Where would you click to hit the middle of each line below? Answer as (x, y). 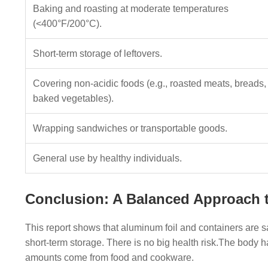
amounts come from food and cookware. (109, 258)
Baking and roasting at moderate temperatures (131, 9)
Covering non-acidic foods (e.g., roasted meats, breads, (150, 83)
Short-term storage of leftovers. (98, 54)
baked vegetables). (73, 98)
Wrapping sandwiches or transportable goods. (130, 128)
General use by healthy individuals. (107, 158)
